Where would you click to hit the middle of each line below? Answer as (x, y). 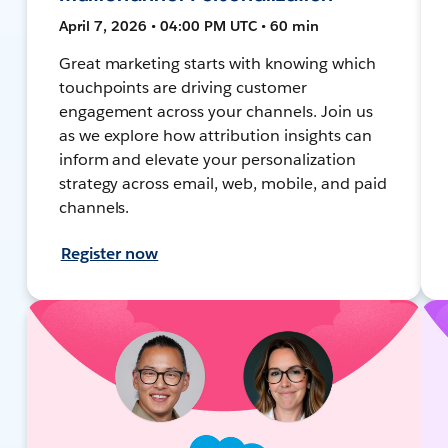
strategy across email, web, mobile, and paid (222, 183)
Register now (109, 253)
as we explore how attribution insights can (215, 135)
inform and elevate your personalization (207, 159)
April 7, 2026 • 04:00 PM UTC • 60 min (188, 25)
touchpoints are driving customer (183, 87)
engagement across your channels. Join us (215, 111)
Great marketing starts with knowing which (217, 63)
